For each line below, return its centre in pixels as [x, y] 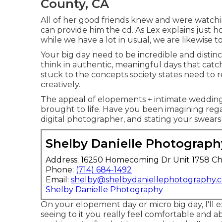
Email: [58, 180]
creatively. [60, 84]
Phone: [61, 170]
